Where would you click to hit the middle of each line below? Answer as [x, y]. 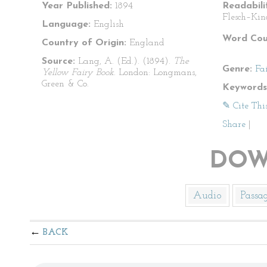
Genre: [237, 69]
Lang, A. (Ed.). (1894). [124, 61]
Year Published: [77, 6]
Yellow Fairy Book [78, 73]
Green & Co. [65, 84]
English [107, 24]
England [145, 43]
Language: [66, 24]
